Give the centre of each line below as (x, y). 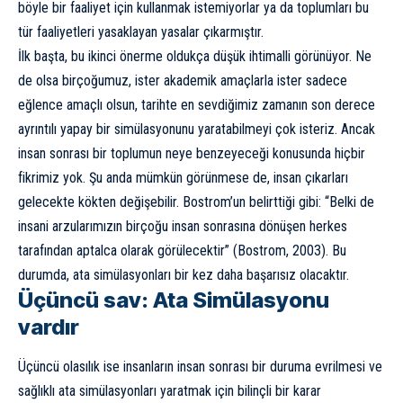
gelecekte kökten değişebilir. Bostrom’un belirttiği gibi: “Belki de (196, 201)
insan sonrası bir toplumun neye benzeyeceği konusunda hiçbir (192, 153)
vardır (49, 327)
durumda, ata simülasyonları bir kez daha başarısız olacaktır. (184, 274)
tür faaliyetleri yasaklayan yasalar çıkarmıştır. (141, 31)
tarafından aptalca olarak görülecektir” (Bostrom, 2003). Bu (182, 250)
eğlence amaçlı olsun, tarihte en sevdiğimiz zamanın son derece (197, 104)
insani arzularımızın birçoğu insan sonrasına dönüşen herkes (183, 226)
